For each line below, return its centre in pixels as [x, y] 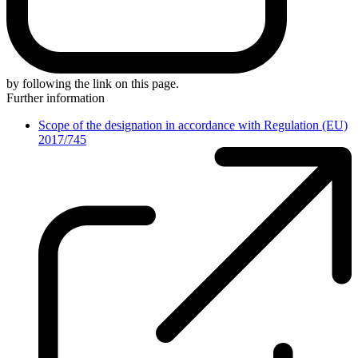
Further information [56, 98]
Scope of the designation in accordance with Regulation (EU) [193, 125]
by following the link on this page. [93, 84]
